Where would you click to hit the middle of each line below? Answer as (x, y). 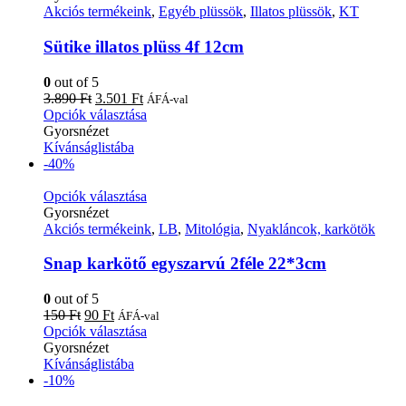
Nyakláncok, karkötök (311, 228)
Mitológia (213, 228)
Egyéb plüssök (201, 12)
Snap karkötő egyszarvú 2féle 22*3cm (185, 264)
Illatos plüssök (291, 12)
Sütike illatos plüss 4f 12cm (144, 46)
